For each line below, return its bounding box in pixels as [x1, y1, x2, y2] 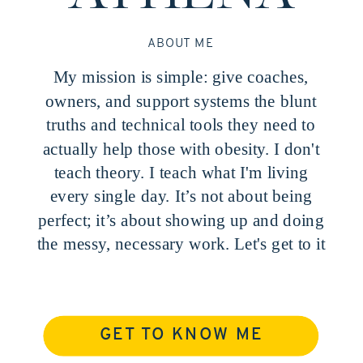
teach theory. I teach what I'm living [53, 163, 309, 181]
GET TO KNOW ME [100, 327, 263, 344]
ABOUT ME [147, 37, 215, 50]
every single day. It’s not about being [49, 186, 312, 206]
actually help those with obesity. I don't [42, 139, 320, 158]
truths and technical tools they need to [46, 115, 316, 135]
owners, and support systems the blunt [45, 92, 317, 110]
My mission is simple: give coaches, [53, 67, 309, 87]
